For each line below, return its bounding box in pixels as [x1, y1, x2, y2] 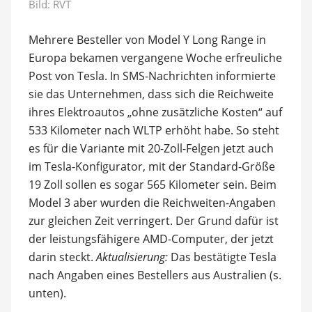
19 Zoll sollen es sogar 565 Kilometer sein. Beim [28, 176, 276, 192]
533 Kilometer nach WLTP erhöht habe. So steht [28, 122, 279, 138]
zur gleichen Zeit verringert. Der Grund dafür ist [28, 212, 279, 228]
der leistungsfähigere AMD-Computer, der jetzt [28, 231, 274, 247]
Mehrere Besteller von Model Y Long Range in [28, 31, 266, 47]
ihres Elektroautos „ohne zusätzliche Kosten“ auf [28, 104, 282, 120]
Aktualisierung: [95, 249, 168, 265]
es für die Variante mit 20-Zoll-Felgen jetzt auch [28, 140, 274, 156]
